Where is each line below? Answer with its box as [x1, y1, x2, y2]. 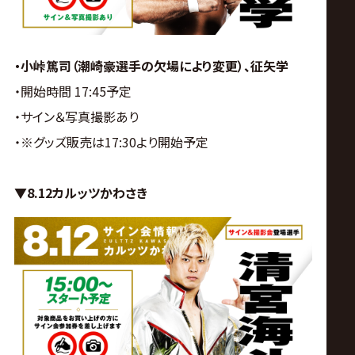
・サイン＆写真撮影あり [13, 107, 139, 127]
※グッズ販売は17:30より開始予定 [20, 132, 208, 152]
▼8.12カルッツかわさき [13, 183, 147, 203]
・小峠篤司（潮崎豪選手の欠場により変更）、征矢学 [13, 56, 288, 76]
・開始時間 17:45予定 [13, 82, 132, 101]
